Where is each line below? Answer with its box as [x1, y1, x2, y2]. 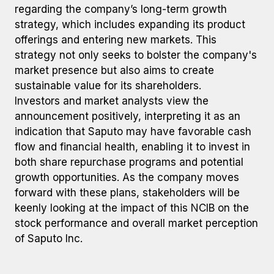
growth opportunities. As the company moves [15, 171, 239, 183]
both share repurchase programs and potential [15, 156, 243, 168]
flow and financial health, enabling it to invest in [15, 141, 250, 153]
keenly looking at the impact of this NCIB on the [15, 202, 249, 214]
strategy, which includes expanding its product [15, 18, 245, 31]
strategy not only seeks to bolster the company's [15, 49, 257, 61]
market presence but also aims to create [15, 64, 214, 76]
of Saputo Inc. [15, 232, 83, 245]
